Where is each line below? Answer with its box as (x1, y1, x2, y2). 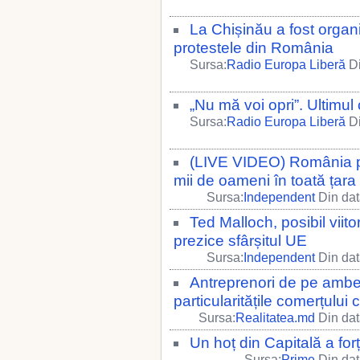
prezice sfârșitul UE (174, 232, 307, 249)
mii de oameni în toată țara (174, 172, 356, 189)
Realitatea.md (235, 311, 315, 325)
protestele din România (174, 39, 333, 56)
